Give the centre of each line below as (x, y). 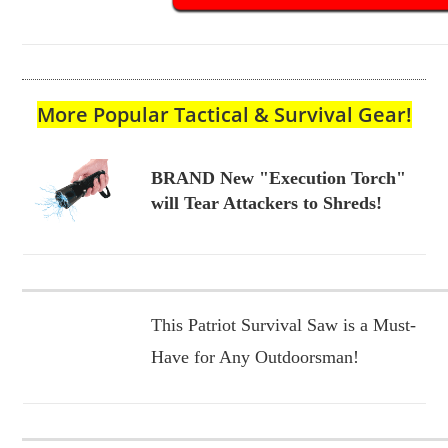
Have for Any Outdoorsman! (254, 356)
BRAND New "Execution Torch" (278, 177)
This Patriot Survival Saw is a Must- (283, 324)
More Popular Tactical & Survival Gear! (224, 114)
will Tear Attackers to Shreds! (266, 202)
